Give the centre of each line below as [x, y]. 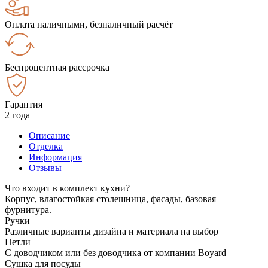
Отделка [46, 146]
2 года [17, 115]
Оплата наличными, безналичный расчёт [89, 24]
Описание [49, 135]
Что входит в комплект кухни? [67, 188]
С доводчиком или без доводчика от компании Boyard [115, 252]
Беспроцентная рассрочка [57, 67]
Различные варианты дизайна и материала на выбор [112, 231]
